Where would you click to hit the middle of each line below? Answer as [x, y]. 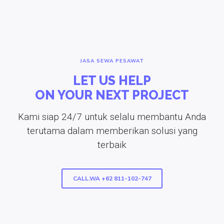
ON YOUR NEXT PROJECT [112, 95]
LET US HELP [112, 80]
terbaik [112, 144]
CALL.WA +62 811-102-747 [112, 179]
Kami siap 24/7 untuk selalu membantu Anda [112, 116]
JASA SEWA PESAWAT [112, 61]
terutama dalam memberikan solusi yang [112, 130]
